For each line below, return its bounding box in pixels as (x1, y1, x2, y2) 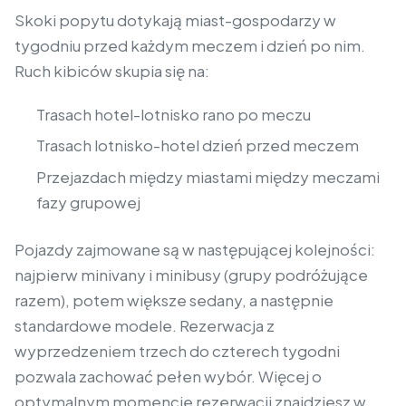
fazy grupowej (36, 191, 140, 212)
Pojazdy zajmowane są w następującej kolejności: (14, 238, 375, 259)
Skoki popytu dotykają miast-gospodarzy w (14, 10, 336, 31)
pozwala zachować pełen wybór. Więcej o (14, 365, 322, 386)
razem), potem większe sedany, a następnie (14, 289, 333, 310)
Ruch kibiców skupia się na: (14, 61, 209, 82)
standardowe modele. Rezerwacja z (14, 314, 275, 335)
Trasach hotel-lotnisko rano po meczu (36, 104, 311, 125)
